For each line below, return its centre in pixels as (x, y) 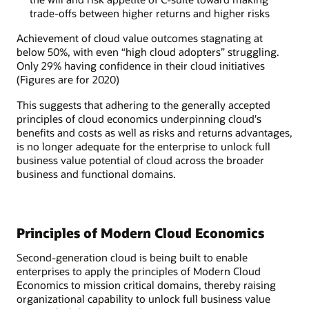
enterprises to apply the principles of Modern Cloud (139, 271)
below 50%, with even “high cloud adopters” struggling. (148, 52)
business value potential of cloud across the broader (140, 160)
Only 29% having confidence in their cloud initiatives (141, 66)
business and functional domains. (96, 173)
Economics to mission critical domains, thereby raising (146, 285)
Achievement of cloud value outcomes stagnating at (140, 38)
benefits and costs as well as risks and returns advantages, (154, 132)
